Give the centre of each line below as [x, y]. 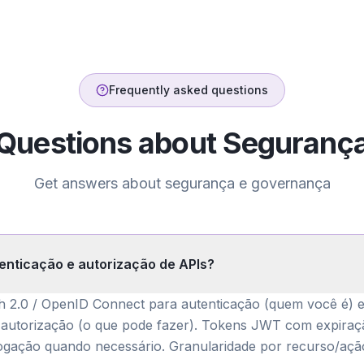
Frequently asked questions [188, 90]
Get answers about [99, 183]
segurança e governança [247, 183]
